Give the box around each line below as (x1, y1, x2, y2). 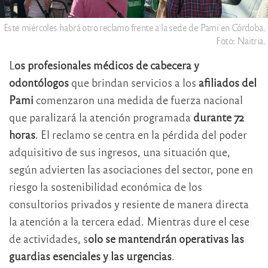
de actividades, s (9, 232, 88, 246)
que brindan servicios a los (69, 75, 199, 90)
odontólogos (9, 75, 69, 90)
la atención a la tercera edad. (9, 214, 144, 229)
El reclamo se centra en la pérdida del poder (41, 127, 247, 142)
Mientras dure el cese (147, 214, 249, 229)
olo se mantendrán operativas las (88, 232, 244, 246)
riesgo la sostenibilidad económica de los (9, 179, 202, 194)
